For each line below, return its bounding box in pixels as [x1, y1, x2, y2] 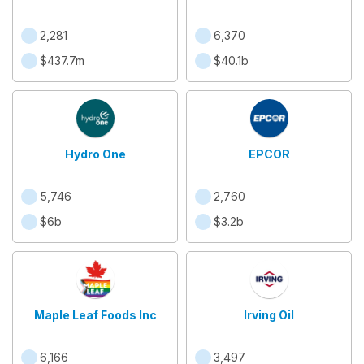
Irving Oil [244, 308, 294, 322]
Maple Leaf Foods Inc [33, 308, 157, 322]
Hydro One [64, 147, 126, 161]
